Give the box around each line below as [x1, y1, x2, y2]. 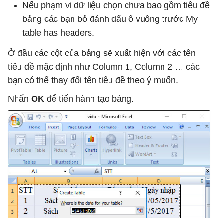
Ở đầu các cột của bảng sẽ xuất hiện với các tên [8, 48, 196, 58]
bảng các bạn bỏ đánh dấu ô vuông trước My [22, 14, 198, 24]
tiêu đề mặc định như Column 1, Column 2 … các [8, 62, 200, 72]
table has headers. [22, 28, 94, 38]
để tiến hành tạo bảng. [44, 94, 134, 104]
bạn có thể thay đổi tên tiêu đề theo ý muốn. [8, 75, 178, 86]
